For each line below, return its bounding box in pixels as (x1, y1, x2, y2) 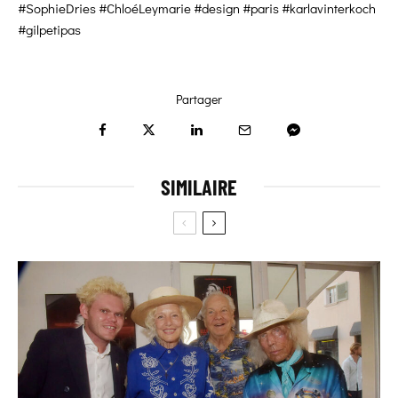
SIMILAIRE (161, 174, 237, 201)
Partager (176, 91, 222, 108)
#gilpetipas (18, 20, 81, 39)
